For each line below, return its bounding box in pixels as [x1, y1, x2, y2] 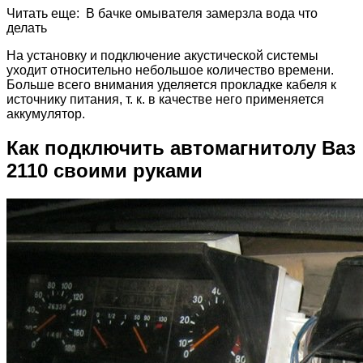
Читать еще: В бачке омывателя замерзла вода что [6, 6, 318, 20]
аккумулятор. [6, 106, 85, 121]
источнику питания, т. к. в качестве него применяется [6, 92, 324, 106]
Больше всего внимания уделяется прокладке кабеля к [6, 77, 336, 92]
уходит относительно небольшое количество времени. [6, 62, 334, 77]
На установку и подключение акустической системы [6, 48, 318, 62]
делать [6, 20, 47, 35]
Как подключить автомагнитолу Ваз [6, 137, 356, 160]
